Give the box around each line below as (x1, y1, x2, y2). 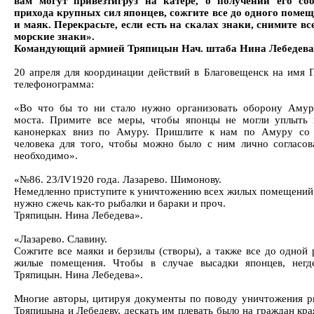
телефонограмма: (14, 78, 94, 90)
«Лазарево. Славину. (14, 233, 107, 245)
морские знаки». (14, 31, 95, 42)
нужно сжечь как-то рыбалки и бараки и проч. (14, 198, 226, 209)
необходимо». (14, 150, 78, 161)
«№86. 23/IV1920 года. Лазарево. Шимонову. (14, 174, 221, 185)
